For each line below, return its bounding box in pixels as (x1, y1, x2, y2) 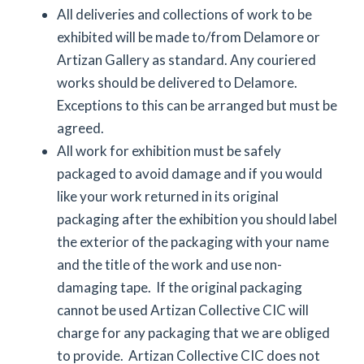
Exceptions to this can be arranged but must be (57, 97, 337, 114)
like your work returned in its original (57, 188, 279, 205)
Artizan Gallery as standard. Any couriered (57, 51, 316, 68)
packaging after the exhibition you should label (57, 210, 337, 227)
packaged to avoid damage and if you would (57, 165, 323, 182)
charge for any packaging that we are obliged (57, 324, 330, 341)
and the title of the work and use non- (57, 256, 282, 273)
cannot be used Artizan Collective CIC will (57, 301, 309, 318)
